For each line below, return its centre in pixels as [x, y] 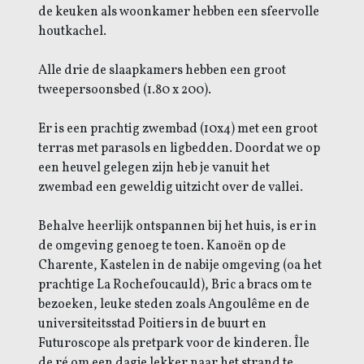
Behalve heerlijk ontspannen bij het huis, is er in [177, 226]
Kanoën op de [246, 246]
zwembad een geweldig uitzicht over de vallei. [170, 187]
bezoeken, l [71, 304]
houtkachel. [72, 31]
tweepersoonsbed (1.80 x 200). [124, 90]
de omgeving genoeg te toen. [122, 246]
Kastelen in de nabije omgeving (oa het [210, 265]
